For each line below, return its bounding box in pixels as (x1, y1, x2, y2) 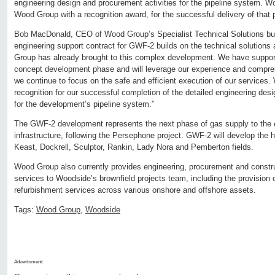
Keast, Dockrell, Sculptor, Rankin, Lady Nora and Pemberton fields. (14, 142, 254, 152)
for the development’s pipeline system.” (14, 99, 154, 109)
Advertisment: (14, 259, 43, 265)
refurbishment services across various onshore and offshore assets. (14, 185, 256, 195)
